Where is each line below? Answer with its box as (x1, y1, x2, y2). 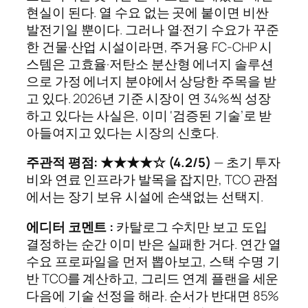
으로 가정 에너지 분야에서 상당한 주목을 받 (26, 71, 276, 90)
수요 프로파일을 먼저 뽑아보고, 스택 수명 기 (26, 252, 280, 270)
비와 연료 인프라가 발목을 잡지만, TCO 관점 (26, 170, 279, 189)
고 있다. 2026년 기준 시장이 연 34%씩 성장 (26, 89, 272, 107)
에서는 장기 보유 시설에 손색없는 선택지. (26, 188, 263, 206)
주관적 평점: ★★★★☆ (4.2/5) (26, 153, 211, 172)
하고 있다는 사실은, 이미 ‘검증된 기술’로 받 (26, 106, 272, 124)
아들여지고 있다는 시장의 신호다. (26, 123, 219, 142)
